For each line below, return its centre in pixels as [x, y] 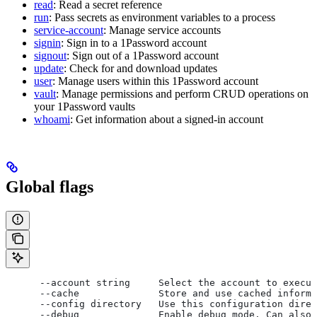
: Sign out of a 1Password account [143, 55]
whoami [52, 119]
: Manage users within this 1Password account [155, 81]
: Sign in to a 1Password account [134, 42]
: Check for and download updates [140, 68]
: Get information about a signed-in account [167, 119]
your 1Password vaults [85, 106]
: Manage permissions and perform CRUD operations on [182, 93]
